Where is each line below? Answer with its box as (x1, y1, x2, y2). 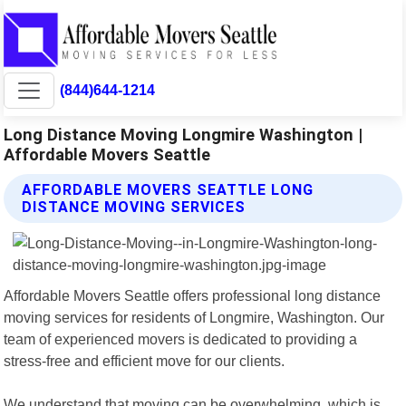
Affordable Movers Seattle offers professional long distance (4, 286, 382, 304)
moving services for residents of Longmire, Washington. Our (4, 308, 385, 325)
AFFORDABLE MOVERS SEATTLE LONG (22, 180, 314, 198)
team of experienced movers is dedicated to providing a (4, 330, 358, 347)
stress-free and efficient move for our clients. (4, 352, 285, 369)
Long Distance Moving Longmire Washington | (4, 124, 363, 144)
